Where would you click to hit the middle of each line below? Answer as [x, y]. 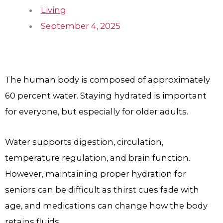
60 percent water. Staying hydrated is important [106, 96]
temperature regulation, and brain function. [98, 158]
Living [53, 10]
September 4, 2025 [80, 26]
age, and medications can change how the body [106, 205]
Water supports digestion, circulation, [84, 142]
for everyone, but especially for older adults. [97, 112]
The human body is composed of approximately [108, 80]
